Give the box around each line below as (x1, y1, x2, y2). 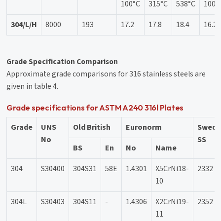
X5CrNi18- (155, 163, 189, 174)
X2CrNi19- (155, 196, 189, 207)
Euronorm (126, 121, 162, 133)
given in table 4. (6, 80, 59, 92)
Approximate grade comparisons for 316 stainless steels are (6, 68, 206, 79)
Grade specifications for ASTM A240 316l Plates (6, 102, 184, 112)
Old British (73, 121, 111, 133)
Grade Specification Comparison (6, 56, 118, 67)
